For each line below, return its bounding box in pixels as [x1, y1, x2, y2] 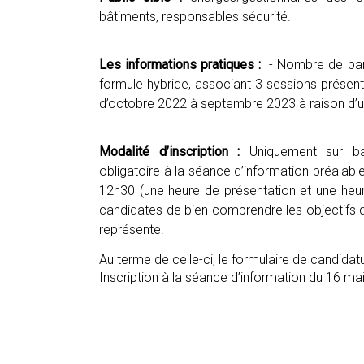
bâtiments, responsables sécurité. [99, 9, 291, 24]
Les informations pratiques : [99, 57, 266, 72]
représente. [99, 222, 164, 237]
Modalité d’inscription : [99, 144, 240, 159]
